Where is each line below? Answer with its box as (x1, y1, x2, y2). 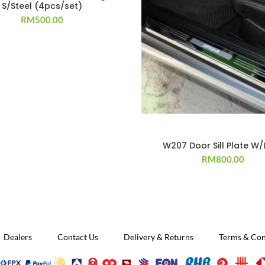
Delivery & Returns (123, 231, 193, 242)
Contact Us (57, 231, 98, 242)
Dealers (3, 231, 32, 242)
